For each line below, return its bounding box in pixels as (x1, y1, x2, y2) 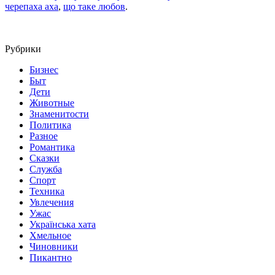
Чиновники (29, 241, 78, 252)
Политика (29, 119, 71, 130)
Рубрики (5, 43, 41, 54)
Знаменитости (29, 108, 89, 119)
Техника (29, 185, 64, 196)
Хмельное (29, 230, 71, 241)
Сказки (29, 152, 60, 163)
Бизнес (29, 64, 58, 75)
